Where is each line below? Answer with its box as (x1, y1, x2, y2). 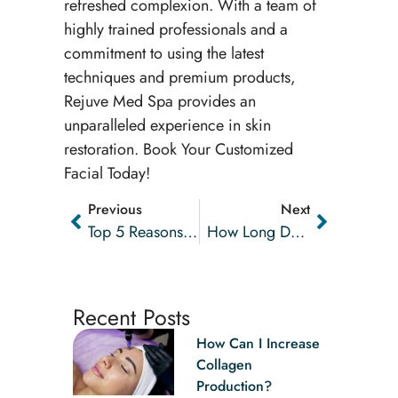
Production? (195, 375, 272, 396)
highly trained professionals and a (63, 18, 288, 42)
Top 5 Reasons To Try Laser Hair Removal (182, 219, 197, 243)
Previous (87, 198, 142, 219)
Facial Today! (63, 162, 150, 186)
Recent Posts (72, 300, 190, 333)
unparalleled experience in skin (63, 114, 271, 138)
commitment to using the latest (63, 42, 264, 66)
